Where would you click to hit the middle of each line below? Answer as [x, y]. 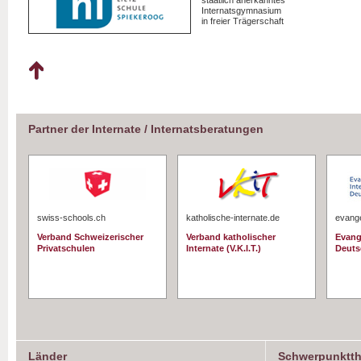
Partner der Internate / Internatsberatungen [146, 129]
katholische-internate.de [233, 218]
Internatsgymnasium [241, 10]
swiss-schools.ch [71, 218]
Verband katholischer [231, 237]
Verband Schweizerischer [90, 237]
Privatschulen [66, 248]
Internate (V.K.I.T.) [224, 248]
